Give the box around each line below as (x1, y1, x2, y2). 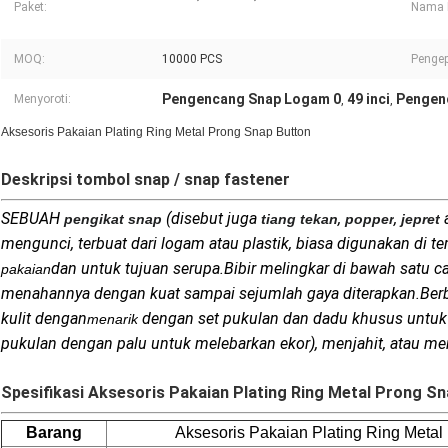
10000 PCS (162, 52, 222, 67)
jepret (401, 211, 440, 228)
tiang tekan (261, 211, 338, 228)
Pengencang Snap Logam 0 (162, 91, 341, 108)
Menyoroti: (14, 92, 71, 107)
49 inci (347, 91, 390, 108)
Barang (26, 424, 82, 442)
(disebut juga (162, 209, 261, 229)
